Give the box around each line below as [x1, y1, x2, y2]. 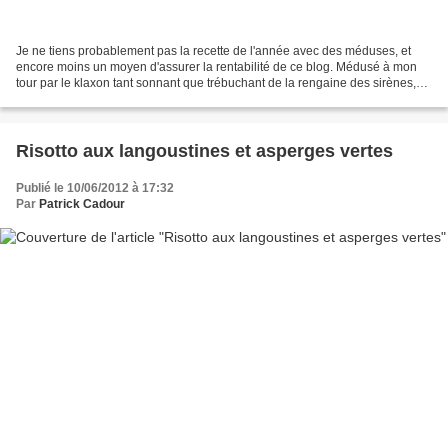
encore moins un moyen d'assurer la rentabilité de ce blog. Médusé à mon [16, 60, 417, 75]
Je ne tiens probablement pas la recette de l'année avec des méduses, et [16, 44, 411, 59]
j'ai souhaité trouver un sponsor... [16, 92, 194, 107]
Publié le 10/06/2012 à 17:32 [16, 181, 174, 196]
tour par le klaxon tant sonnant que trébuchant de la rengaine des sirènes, [16, 76, 416, 91]
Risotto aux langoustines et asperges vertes [16, 141, 393, 162]
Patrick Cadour [39, 197, 125, 212]
